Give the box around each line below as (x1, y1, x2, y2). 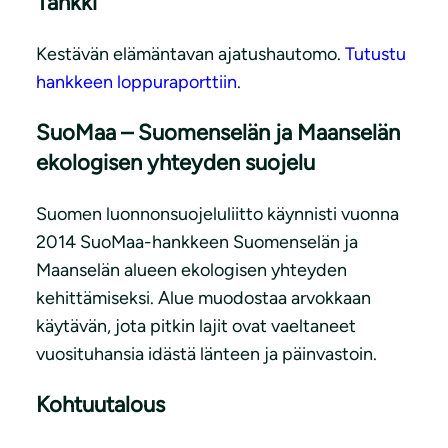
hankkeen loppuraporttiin (36, 71, 237, 94)
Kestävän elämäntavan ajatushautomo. (36, 43, 345, 66)
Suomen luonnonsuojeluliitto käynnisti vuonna (36, 203, 399, 226)
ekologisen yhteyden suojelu (36, 149, 315, 177)
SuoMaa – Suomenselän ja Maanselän (36, 119, 400, 147)
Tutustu (345, 43, 406, 66)
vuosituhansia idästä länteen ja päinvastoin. (36, 343, 377, 366)
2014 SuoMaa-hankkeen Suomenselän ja (36, 231, 358, 254)
